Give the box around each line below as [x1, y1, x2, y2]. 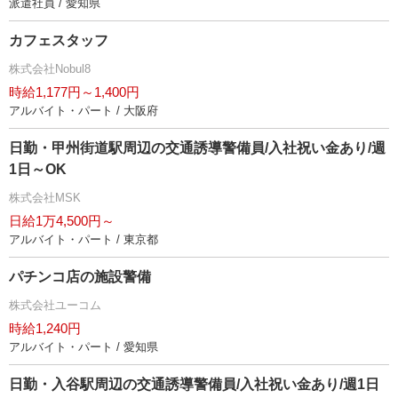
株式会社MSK [9, 191, 81, 204]
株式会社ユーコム [9, 298, 101, 312]
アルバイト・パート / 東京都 [9, 233, 158, 246]
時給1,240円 [9, 321, 81, 336]
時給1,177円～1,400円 [9, 84, 139, 99]
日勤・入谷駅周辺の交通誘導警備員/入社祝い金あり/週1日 [9, 377, 379, 392]
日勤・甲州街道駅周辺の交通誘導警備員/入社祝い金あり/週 [9, 140, 386, 155]
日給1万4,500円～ [9, 213, 115, 228]
